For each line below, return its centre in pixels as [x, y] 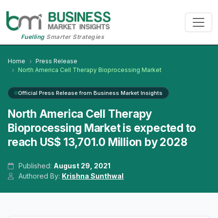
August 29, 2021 [82, 166]
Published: [35, 166]
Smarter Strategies [74, 37]
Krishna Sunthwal [93, 176]
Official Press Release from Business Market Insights [90, 93]
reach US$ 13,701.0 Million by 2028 [98, 142]
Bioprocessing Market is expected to [102, 128]
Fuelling [33, 37]
